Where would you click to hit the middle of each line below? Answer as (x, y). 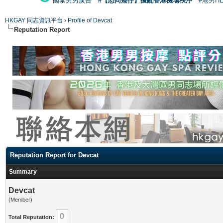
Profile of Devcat (90, 20)
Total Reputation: (31, 217)
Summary (23, 171)
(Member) (20, 199)
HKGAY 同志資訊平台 (34, 20)
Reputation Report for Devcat (54, 155)
